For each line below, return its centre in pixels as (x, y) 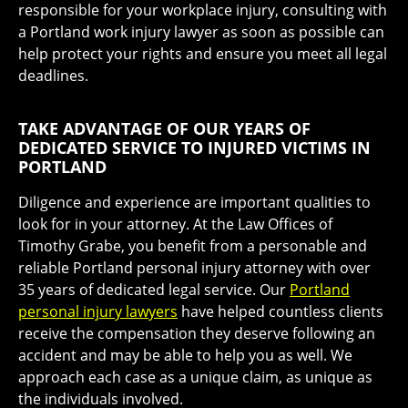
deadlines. (53, 75)
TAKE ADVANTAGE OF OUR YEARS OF (164, 128)
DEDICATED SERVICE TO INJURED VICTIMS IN (194, 147)
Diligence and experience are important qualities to (194, 202)
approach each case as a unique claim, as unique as (195, 377)
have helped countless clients (280, 311)
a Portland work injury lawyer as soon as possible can (201, 31)
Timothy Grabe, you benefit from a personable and (193, 245)
